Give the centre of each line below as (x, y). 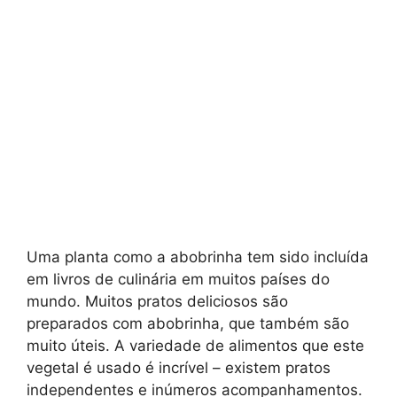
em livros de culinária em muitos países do (178, 280)
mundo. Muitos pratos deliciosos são (157, 302)
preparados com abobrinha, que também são (188, 324)
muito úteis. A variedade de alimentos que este (195, 346)
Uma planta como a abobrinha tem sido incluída (198, 257)
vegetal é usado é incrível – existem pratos (179, 368)
